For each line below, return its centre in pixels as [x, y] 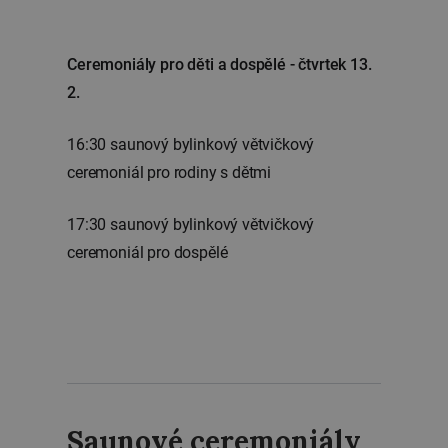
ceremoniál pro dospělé [147, 252]
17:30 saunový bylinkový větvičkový [191, 224]
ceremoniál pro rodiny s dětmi [169, 172]
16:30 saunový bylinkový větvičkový [191, 144]
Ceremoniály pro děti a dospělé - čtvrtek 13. [219, 64]
